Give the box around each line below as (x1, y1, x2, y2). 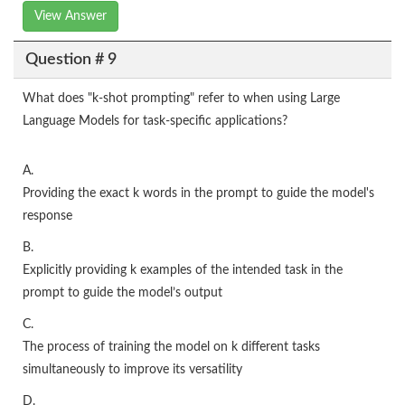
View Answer (34, 10, 107, 24)
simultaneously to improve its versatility (23, 363, 242, 377)
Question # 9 (24, 51, 117, 68)
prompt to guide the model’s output (23, 287, 222, 300)
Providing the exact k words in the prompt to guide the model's (23, 187, 374, 201)
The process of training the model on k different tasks (23, 341, 320, 354)
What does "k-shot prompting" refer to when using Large (23, 92, 340, 106)
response (23, 210, 72, 223)
